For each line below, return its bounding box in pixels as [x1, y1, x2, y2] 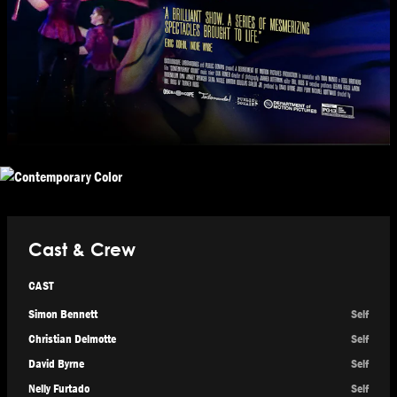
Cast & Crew [28, 237, 136, 263]
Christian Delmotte [28, 331, 116, 347]
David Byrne [28, 355, 84, 372]
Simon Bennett [28, 306, 97, 323]
